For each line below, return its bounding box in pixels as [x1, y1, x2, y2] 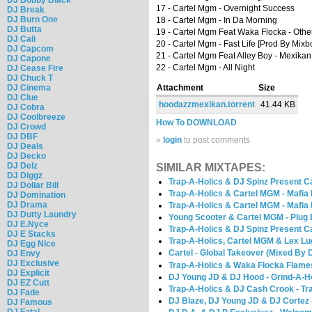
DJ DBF [7, 131, 38, 141]
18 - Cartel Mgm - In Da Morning [156, 15, 277, 26]
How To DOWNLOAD [156, 118, 237, 128]
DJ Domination [7, 189, 65, 200]
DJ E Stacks [7, 228, 56, 239]
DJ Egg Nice [7, 238, 56, 249]
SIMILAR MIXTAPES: [156, 162, 265, 174]
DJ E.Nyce [7, 219, 49, 229]
